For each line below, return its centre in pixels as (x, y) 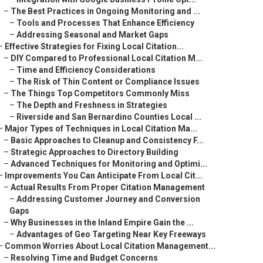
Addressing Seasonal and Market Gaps (92, 35)
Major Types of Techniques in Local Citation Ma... (101, 129)
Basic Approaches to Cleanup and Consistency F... (107, 140)
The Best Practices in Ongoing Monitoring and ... (105, 11)
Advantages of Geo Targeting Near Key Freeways (111, 234)
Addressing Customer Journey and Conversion (108, 199)
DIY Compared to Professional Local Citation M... (107, 58)
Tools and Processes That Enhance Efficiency (105, 23)
